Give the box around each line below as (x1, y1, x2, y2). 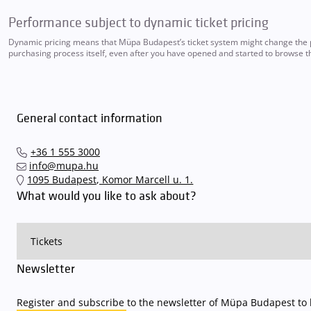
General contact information (17, 111, 162, 126)
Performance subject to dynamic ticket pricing (8, 15, 269, 31)
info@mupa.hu (29, 159, 99, 172)
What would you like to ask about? (17, 189, 196, 203)
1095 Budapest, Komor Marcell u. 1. (27, 173, 194, 186)
